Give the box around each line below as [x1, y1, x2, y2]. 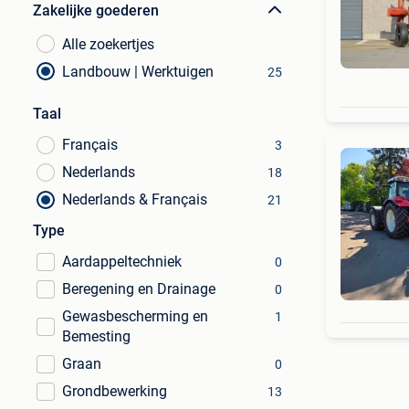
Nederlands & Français [62, 191, 207, 208]
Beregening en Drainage [62, 280, 215, 298]
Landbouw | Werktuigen [62, 63, 214, 80]
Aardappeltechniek [62, 253, 182, 270]
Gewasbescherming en [62, 308, 208, 325]
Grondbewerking [62, 383, 167, 400]
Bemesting [62, 328, 131, 345]
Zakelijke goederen [33, 2, 159, 19]
